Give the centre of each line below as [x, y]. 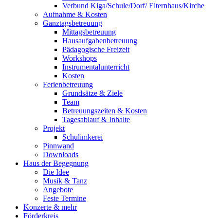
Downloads [61, 154]
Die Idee [56, 172]
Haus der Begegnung [56, 163]
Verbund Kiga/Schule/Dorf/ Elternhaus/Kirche [133, 5]
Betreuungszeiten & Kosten [105, 110]
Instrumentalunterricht [96, 67]
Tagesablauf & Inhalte [96, 119]
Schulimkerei [82, 137]
